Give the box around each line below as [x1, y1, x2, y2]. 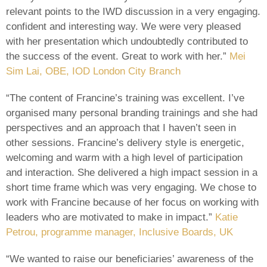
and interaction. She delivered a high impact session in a [6, 166, 257, 178]
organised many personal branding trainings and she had [6, 107, 257, 119]
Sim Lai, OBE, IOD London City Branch [6, 65, 181, 77]
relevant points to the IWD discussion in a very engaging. [6, 5, 260, 17]
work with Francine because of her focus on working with [6, 196, 259, 208]
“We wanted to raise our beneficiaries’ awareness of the [6, 253, 253, 265]
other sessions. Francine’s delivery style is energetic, [6, 136, 244, 148]
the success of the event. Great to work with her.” [6, 50, 229, 62]
